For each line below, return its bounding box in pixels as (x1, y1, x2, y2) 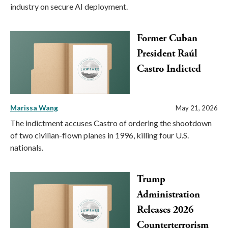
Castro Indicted (137, 62, 201, 75)
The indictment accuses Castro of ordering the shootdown (10, 118, 212, 128)
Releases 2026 (137, 204, 193, 217)
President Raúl (137, 47, 197, 60)
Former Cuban (137, 32, 197, 45)
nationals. (10, 142, 45, 153)
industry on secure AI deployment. (10, 1, 128, 11)
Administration (137, 188, 200, 202)
